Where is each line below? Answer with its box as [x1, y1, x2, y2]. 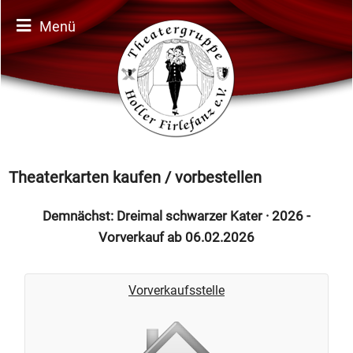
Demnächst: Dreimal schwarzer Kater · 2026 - [43, 208, 310, 224]
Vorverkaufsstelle [128, 283, 225, 298]
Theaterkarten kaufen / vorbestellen [9, 168, 262, 187]
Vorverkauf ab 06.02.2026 [98, 229, 255, 245]
